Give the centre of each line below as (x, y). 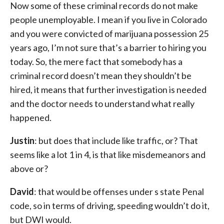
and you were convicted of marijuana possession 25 (109, 33)
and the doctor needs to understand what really (102, 103)
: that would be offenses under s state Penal (119, 191)
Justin (22, 140)
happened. (31, 117)
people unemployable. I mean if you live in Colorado (108, 19)
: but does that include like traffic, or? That (116, 140)
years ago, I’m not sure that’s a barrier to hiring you (108, 47)
